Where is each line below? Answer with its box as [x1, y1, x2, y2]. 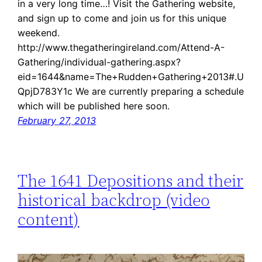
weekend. [18, 27, 60, 39]
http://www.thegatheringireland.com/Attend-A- [18, 42, 225, 54]
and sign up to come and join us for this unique [18, 12, 227, 25]
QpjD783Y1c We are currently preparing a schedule [18, 85, 244, 98]
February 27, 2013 [18, 115, 96, 127]
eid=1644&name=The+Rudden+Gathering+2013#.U [18, 71, 244, 83]
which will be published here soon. [18, 100, 176, 112]
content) [18, 208, 80, 230]
